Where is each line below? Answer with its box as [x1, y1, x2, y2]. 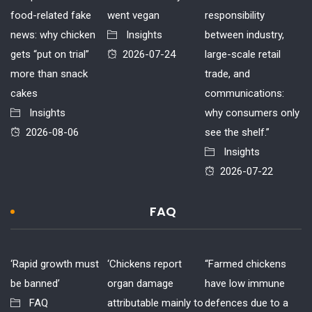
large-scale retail [204, 47, 281, 61]
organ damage [107, 276, 174, 290]
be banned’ [10, 276, 60, 290]
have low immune [204, 276, 285, 290]
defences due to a [204, 296, 288, 309]
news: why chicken [10, 28, 95, 41]
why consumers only [204, 106, 299, 119]
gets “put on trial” [10, 47, 89, 61]
